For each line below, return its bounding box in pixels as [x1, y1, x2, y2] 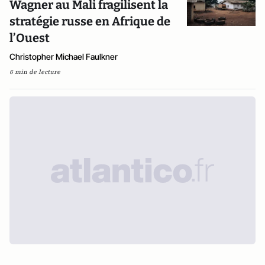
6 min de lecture [9, 67, 60, 76]
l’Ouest [9, 31, 50, 45]
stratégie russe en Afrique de [9, 14, 170, 28]
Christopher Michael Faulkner [9, 51, 118, 62]
